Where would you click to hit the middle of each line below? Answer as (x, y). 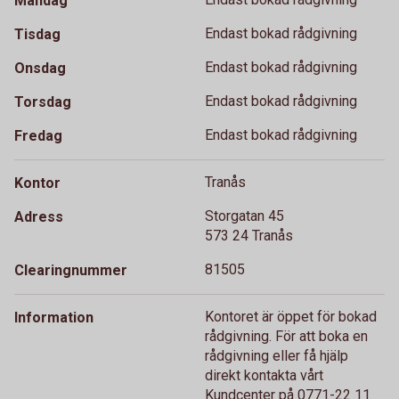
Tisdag (37, 34)
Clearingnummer (71, 270)
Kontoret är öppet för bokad (291, 317)
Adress (39, 217)
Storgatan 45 (244, 216)
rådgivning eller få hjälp (277, 356)
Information (54, 318)
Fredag (38, 136)
